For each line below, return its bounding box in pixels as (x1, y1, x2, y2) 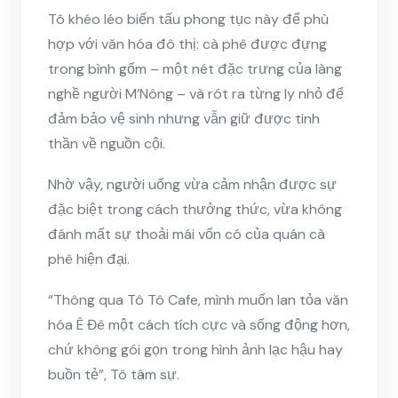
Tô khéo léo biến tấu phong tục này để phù (48, 9, 329, 28)
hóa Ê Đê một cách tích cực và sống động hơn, (48, 314, 350, 334)
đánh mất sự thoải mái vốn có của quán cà (48, 224, 325, 243)
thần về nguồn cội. (48, 133, 165, 153)
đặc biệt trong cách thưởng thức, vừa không (48, 199, 342, 219)
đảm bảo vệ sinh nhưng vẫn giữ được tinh (48, 108, 320, 128)
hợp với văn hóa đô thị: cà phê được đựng (48, 34, 327, 53)
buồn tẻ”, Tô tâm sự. (48, 364, 179, 384)
